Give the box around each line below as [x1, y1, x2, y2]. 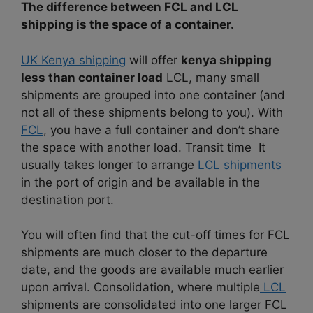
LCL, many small [163, 70, 259, 85]
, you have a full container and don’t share [43, 122, 279, 137]
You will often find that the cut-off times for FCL [21, 228, 290, 242]
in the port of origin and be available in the [21, 175, 260, 189]
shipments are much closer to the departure [21, 245, 268, 260]
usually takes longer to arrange [21, 157, 198, 172]
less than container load [21, 70, 163, 85]
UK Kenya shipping [21, 52, 126, 67]
